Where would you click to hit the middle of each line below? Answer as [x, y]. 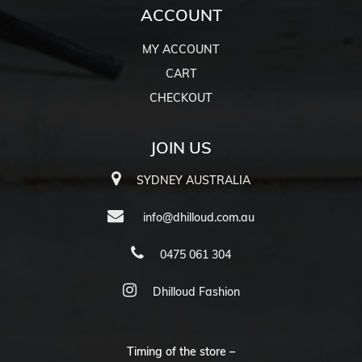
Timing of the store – [181, 351]
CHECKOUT [181, 97]
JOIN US [181, 147]
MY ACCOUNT [181, 49]
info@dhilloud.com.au [197, 217]
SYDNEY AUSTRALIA [194, 180]
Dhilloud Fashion [196, 291]
